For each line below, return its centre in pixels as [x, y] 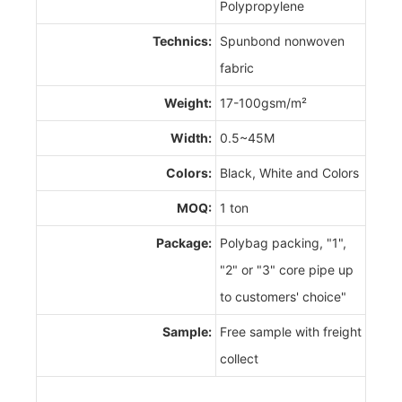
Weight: [188, 102]
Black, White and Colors [289, 172]
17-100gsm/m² [263, 102]
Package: [184, 242]
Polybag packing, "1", [283, 242]
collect [239, 358]
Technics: [182, 40]
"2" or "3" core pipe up [287, 269]
